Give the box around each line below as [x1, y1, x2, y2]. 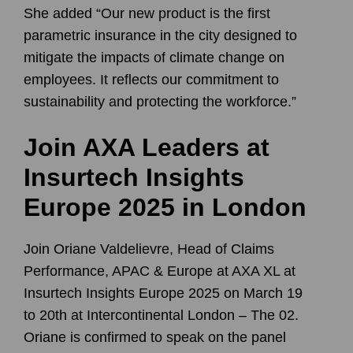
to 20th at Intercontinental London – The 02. [24, 307, 299, 323]
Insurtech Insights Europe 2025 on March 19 [24, 284, 303, 301]
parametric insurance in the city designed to [24, 27, 297, 43]
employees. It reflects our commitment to [24, 71, 279, 87]
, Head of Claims [169, 240, 274, 257]
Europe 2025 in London [24, 192, 307, 221]
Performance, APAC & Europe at [24, 262, 232, 279]
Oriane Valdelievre [54, 240, 169, 257]
